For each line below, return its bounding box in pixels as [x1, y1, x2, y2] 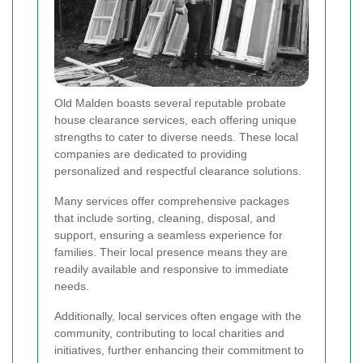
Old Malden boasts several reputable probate [54, 96, 286, 110]
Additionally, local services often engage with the [54, 310, 301, 323]
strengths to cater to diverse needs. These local [54, 130, 298, 144]
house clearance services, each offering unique [54, 113, 297, 127]
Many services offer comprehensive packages [54, 194, 289, 208]
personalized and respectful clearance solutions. [54, 164, 301, 178]
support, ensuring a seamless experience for [54, 228, 283, 242]
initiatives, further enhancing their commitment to [54, 344, 304, 357]
